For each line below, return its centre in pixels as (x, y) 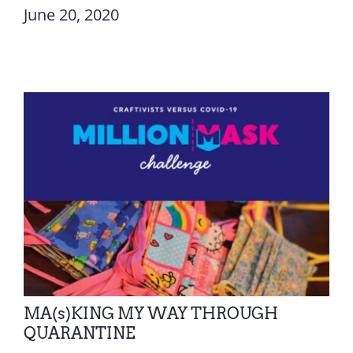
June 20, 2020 (71, 15)
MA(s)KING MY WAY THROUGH (150, 314)
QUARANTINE (79, 334)
